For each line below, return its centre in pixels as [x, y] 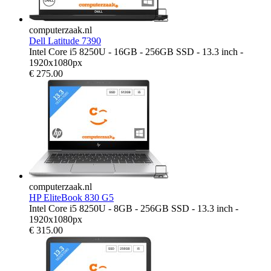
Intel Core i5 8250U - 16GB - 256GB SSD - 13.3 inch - [136, 51]
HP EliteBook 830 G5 [71, 197]
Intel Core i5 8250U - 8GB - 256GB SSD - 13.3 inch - [134, 208]
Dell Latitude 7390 [65, 41]
